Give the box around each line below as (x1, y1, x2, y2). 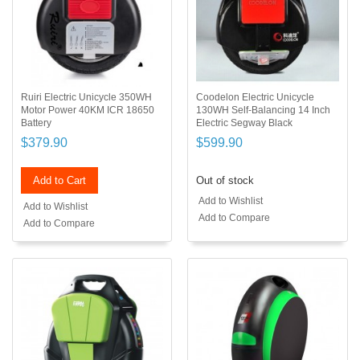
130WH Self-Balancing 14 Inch (196, 104, 331, 117)
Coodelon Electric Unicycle (196, 92, 315, 104)
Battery (21, 117, 51, 129)
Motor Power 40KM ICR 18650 (21, 104, 154, 117)
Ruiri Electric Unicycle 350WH (21, 92, 152, 104)
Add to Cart (33, 174, 86, 187)
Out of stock (196, 174, 255, 187)
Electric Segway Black (196, 117, 293, 129)
